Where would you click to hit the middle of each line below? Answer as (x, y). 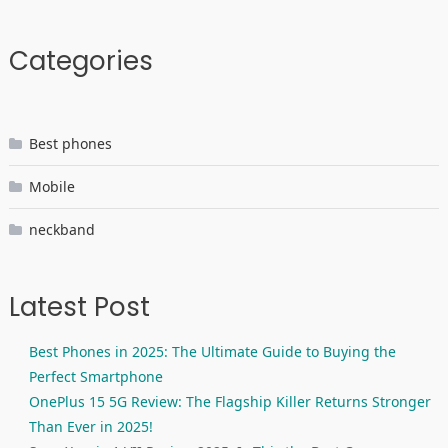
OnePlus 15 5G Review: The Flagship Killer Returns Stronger (229, 402)
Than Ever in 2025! (90, 427)
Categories (80, 61)
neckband (61, 230)
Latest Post (79, 307)
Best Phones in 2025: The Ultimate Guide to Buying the (212, 352)
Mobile (51, 187)
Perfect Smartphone (95, 377)
